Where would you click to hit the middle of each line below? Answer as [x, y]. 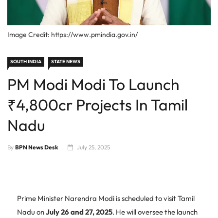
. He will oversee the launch [155, 212]
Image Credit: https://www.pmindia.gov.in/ [73, 35]
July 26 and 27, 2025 [79, 212]
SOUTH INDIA [26, 62]
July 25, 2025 [93, 147]
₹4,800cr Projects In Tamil [98, 105]
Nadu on [31, 212]
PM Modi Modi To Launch [93, 84]
